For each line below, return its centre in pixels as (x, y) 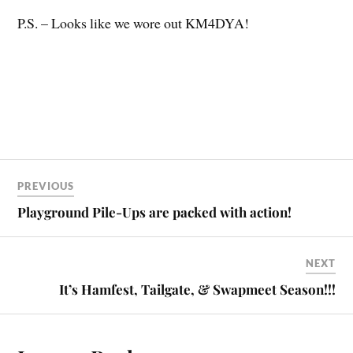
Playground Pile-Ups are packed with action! (155, 212)
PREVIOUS (46, 186)
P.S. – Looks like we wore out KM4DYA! (134, 23)
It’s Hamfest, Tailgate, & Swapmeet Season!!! (197, 289)
